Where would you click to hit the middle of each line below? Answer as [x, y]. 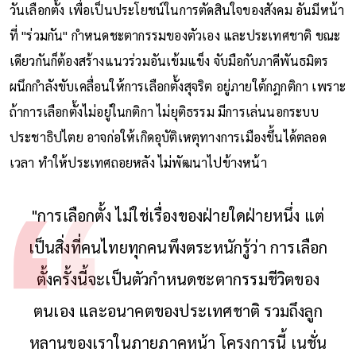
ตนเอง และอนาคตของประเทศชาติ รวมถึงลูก [178, 310]
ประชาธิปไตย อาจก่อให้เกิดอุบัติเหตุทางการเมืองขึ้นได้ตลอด [168, 137]
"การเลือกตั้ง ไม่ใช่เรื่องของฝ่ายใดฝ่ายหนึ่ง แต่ [178, 215]
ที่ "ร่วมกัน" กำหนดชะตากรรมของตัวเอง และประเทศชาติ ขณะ [175, 35]
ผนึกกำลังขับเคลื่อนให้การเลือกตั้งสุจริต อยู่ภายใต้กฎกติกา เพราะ [178, 86]
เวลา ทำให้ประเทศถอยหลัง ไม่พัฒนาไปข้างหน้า [138, 162]
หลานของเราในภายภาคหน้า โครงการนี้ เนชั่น [178, 342]
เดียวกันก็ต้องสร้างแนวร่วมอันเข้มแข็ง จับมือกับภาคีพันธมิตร [169, 60]
